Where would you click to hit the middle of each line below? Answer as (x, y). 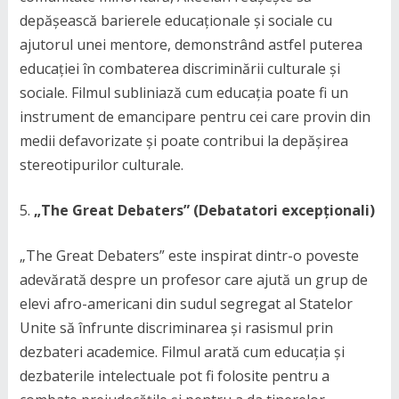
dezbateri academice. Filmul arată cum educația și (182, 352)
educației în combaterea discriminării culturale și (179, 69)
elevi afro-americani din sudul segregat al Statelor (186, 304)
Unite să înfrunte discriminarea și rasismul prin (176, 328)
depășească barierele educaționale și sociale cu (175, 20)
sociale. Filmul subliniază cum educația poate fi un (183, 93)
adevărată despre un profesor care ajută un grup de (193, 280)
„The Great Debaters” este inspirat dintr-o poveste (189, 256)
